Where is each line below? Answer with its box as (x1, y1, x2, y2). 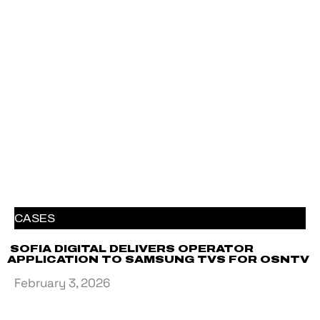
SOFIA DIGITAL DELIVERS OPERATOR (7, 244, 254, 255)
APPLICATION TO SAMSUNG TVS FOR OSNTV (7, 254, 312, 266)
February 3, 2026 (14, 275, 110, 291)
